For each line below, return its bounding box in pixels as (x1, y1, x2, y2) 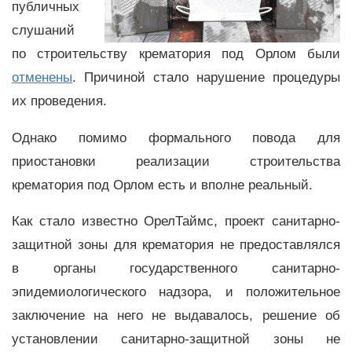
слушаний (12, 22, 75, 38)
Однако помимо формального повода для (12, 130, 340, 145)
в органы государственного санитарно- (12, 261, 340, 277)
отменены (12, 69, 72, 85)
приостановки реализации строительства (12, 153, 340, 169)
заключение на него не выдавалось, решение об (12, 308, 340, 324)
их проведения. (12, 93, 107, 108)
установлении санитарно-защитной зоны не (12, 332, 340, 347)
